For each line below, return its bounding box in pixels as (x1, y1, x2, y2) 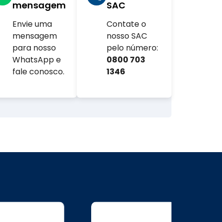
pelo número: (107, 42, 159, 54)
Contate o (107, 18, 147, 30)
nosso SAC (107, 30, 148, 42)
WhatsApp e (12, 54, 61, 66)
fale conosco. (12, 66, 64, 78)
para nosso (12, 42, 56, 54)
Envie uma (12, 18, 52, 30)
